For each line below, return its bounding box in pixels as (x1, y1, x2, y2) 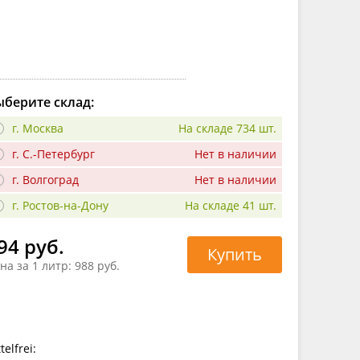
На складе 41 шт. (185, 197, 276, 213)
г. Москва (12, 120, 63, 136)
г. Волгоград (12, 171, 79, 187)
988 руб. (75, 258, 120, 274)
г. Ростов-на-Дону (12, 197, 108, 213)
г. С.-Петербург (12, 145, 95, 162)
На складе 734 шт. (178, 120, 276, 136)
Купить (207, 243, 262, 265)
